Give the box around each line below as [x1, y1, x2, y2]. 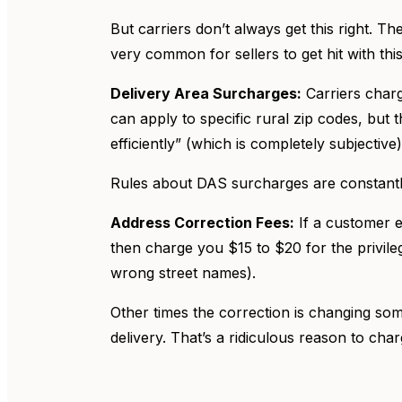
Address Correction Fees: [110, 214, 294, 232]
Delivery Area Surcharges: [110, 84, 301, 102]
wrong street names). [110, 264, 260, 282]
